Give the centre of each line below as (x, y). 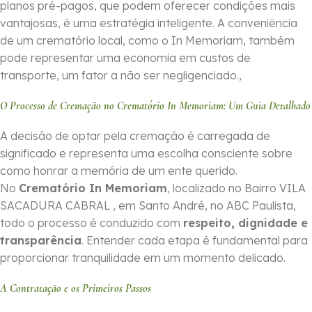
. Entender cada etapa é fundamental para (195, 241)
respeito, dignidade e (245, 223)
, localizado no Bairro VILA (236, 188)
